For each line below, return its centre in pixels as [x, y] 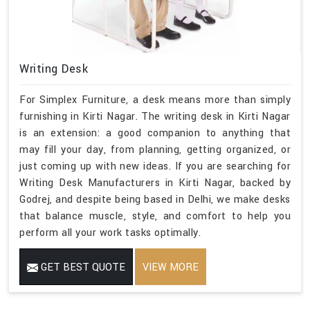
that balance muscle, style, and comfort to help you [155, 216]
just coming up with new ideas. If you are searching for [155, 166]
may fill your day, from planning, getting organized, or [155, 149]
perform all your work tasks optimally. [110, 232]
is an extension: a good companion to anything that [155, 133]
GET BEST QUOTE [82, 267]
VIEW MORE [171, 267]
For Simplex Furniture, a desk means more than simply [155, 100]
